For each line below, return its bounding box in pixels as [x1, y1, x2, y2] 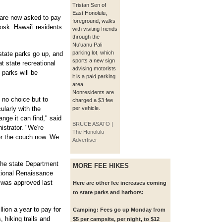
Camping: [73, 207, 99, 213]
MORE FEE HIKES [73, 162, 129, 170]
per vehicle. [72, 105, 100, 111]
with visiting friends [72, 26, 117, 32]
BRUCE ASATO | [72, 121, 113, 127]
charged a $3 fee [72, 97, 113, 104]
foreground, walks [72, 18, 115, 24]
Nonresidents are [72, 89, 114, 96]
